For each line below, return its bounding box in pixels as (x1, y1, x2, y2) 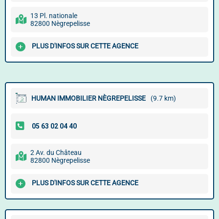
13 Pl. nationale (30, 12, 77, 20)
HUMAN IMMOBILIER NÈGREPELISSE (31, 94, 146, 102)
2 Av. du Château (30, 149, 82, 156)
